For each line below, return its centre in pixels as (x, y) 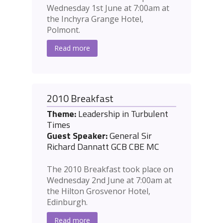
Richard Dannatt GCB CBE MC (103, 147)
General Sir (130, 136)
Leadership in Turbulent (122, 114)
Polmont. (63, 30)
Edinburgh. (67, 202)
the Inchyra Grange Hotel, (95, 19)
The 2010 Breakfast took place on (110, 169)
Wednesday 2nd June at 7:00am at (109, 180)
